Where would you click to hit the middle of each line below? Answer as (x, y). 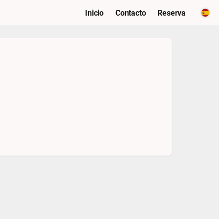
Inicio (94, 12)
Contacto (131, 12)
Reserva (172, 12)
